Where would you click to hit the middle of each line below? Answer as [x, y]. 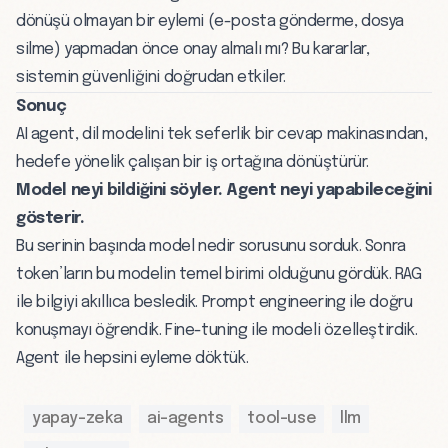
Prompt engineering [273, 303]
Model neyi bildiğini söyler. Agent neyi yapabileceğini [224, 191]
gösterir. [50, 219]
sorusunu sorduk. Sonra [320, 247]
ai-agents [185, 419]
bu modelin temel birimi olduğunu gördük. [243, 275]
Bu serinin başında [83, 247]
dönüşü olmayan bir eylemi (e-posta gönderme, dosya [210, 22]
